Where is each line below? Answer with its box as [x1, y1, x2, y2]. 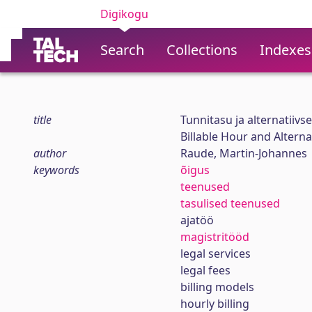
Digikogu [100, 6, 148, 22]
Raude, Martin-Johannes [180, 146, 307, 161]
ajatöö [180, 212, 214, 228]
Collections [166, 40, 237, 59]
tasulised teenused [180, 196, 280, 211]
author [33, 146, 66, 161]
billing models [180, 279, 254, 295]
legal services [180, 246, 251, 261]
